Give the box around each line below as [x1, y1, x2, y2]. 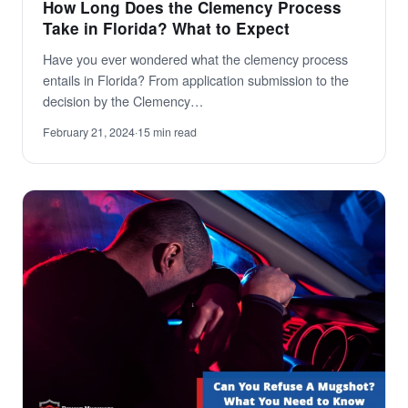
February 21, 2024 [43, 124, 135, 141]
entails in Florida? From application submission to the [43, 70, 349, 90]
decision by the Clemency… [43, 91, 203, 111]
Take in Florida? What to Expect [43, 17, 290, 40]
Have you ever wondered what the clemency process [43, 49, 348, 69]
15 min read [138, 124, 197, 141]
